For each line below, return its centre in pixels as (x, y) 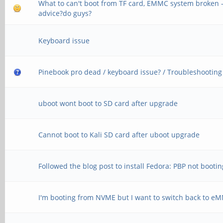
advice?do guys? (65, 13)
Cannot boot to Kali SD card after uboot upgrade (119, 135)
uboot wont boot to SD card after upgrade (108, 103)
